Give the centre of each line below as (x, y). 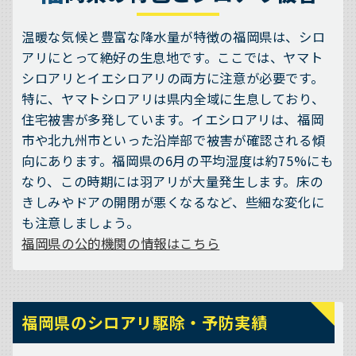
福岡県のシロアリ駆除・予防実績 (145, 322)
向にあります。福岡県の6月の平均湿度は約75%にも (178, 160)
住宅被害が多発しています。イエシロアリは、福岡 (173, 119)
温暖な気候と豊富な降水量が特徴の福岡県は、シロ (174, 36)
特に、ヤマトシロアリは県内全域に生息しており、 (173, 98)
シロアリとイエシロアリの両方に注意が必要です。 (173, 77)
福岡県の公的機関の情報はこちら (121, 243)
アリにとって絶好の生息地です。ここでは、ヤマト (172, 57)
